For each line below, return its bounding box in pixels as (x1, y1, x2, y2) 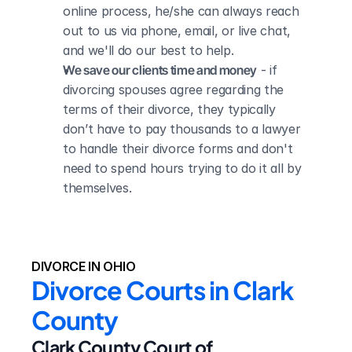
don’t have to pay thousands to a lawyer (63, 121, 301, 137)
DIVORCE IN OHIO (31, 258, 136, 274)
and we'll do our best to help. (63, 42, 234, 58)
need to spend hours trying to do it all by (63, 160, 302, 176)
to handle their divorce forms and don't (63, 141, 293, 156)
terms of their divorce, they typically (63, 101, 276, 117)
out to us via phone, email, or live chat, (63, 23, 291, 38)
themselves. (63, 180, 132, 196)
